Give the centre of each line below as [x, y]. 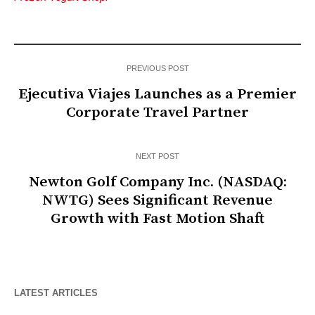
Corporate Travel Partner [157, 113]
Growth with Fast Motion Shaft [157, 219]
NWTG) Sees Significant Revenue [157, 201]
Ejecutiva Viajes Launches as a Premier [157, 95]
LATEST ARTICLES [56, 293]
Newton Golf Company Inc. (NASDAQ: [157, 182]
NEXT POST [157, 156]
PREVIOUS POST [157, 69]
